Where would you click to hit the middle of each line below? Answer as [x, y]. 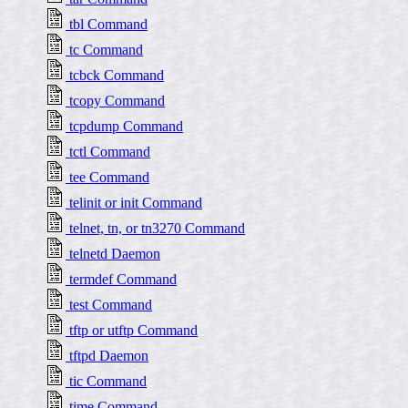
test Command [109, 305]
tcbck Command [115, 75]
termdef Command [121, 279]
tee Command [107, 177]
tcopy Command [115, 101]
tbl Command [107, 24]
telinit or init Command [134, 203]
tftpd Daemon [107, 356]
